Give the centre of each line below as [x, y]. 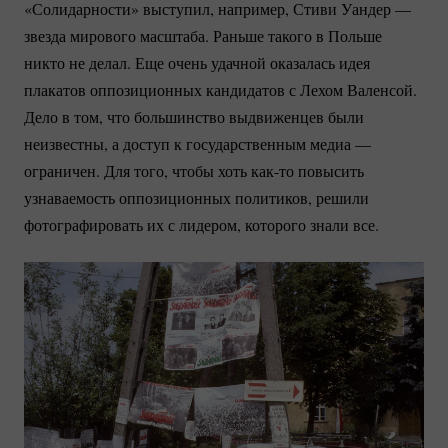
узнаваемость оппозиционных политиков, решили [196, 198]
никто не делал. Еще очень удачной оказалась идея [197, 63]
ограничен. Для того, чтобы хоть [137, 171]
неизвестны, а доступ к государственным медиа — [197, 144]
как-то [272, 171]
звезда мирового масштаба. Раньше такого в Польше [203, 36]
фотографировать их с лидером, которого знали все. [201, 225]
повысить [329, 171]
